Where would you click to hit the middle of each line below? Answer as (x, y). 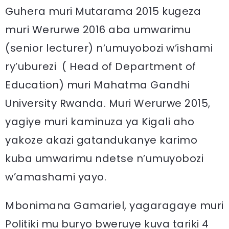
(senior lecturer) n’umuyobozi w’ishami (109, 48)
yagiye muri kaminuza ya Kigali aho (100, 121)
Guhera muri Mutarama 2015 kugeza (103, 11)
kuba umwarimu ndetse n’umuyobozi (104, 158)
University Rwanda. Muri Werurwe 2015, (108, 103)
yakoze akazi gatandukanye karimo (101, 140)
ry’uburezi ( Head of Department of (101, 66)
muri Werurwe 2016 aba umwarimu (98, 29)
